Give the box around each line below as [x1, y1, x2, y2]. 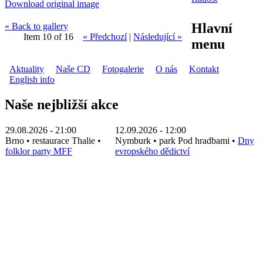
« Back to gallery [5, 21, 68, 31]
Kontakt [189, 63, 219, 74]
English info [9, 74, 55, 85]
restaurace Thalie [32, 135, 95, 146]
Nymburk [115, 135, 151, 146]
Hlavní [191, 20, 233, 36]
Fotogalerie [102, 63, 144, 74]
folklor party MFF [5, 146, 72, 156]
